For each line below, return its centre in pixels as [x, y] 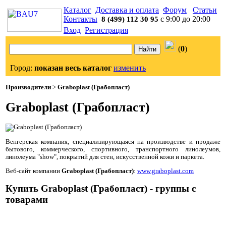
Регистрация [106, 30]
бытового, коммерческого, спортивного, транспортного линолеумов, [113, 150]
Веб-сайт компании [34, 171]
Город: [22, 68]
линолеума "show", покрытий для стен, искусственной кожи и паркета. [105, 157]
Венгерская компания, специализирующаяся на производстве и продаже [113, 142]
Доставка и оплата [127, 10]
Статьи [205, 10]
